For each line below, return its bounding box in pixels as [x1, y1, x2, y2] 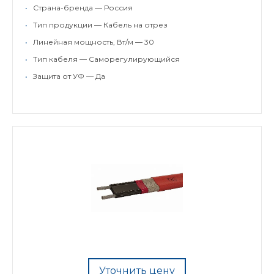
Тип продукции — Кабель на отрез [33, 20, 168, 29]
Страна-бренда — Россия [33, 3, 133, 12]
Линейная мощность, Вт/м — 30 [33, 37, 154, 46]
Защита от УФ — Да [33, 72, 105, 81]
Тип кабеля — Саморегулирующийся [33, 54, 180, 64]
